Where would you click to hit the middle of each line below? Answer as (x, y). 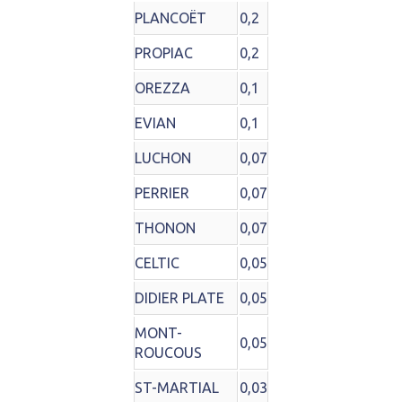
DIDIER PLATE (179, 298)
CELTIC (157, 263)
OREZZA (162, 88)
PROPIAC (164, 53)
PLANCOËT (170, 18)
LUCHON (163, 158)
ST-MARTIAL (177, 388)
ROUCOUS (168, 353)
